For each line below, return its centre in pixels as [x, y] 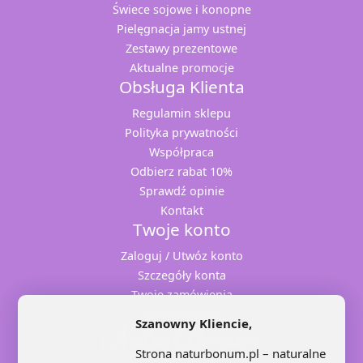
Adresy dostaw [181, 314]
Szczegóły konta [181, 275]
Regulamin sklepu [181, 113]
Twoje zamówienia [181, 294]
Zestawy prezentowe [181, 48]
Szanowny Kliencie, [194, 323]
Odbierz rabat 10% [181, 171]
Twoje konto [181, 229]
